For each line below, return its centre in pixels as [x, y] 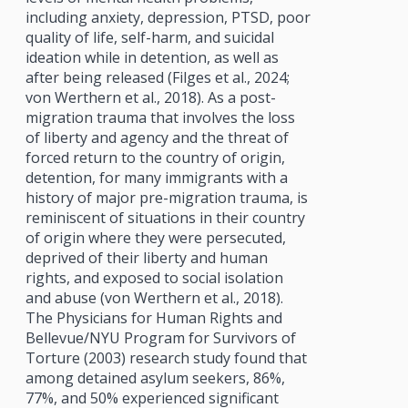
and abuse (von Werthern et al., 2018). [154, 297]
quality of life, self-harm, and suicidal [149, 37]
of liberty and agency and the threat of [157, 137]
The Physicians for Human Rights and [153, 317]
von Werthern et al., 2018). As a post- [150, 97]
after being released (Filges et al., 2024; [157, 77]
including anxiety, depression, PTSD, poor [168, 17]
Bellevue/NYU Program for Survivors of [160, 337]
